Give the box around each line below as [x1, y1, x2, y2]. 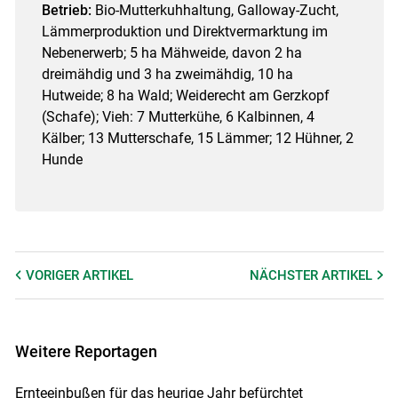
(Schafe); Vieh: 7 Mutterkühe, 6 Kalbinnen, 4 [41, 108, 314, 126]
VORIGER [25, 267, 83, 284]
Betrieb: [41, 2, 92, 20]
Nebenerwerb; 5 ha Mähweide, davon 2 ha [41, 44, 302, 62]
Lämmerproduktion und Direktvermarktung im [41, 23, 328, 41]
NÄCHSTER [250, 267, 322, 284]
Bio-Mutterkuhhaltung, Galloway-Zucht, [91, 2, 338, 20]
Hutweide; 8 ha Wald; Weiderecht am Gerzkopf [41, 87, 330, 105]
